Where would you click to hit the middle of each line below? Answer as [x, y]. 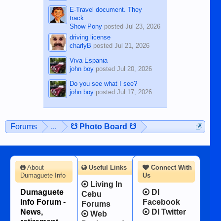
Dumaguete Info [43, 175]
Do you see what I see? [103, 83]
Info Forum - [43, 202]
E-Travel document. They [106, 9]
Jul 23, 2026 [143, 26]
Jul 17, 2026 [134, 92]
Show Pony [86, 26]
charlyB [80, 45]
